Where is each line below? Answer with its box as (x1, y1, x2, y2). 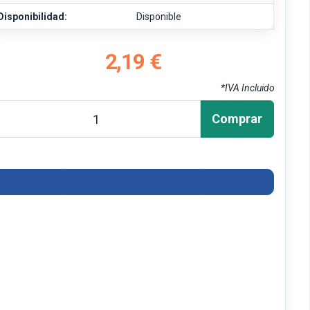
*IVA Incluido (220, 82, 275, 93)
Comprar (212, 111, 263, 126)
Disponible (136, 11, 182, 22)
